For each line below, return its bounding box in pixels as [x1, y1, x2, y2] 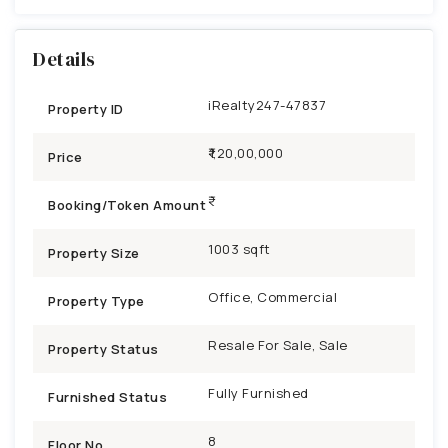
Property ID [48, 99, 124, 118]
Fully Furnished [208, 383, 309, 402]
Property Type [48, 291, 145, 310]
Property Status [48, 339, 159, 358]
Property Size [48, 243, 140, 262]
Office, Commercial [208, 287, 337, 306]
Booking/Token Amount [48, 195, 206, 214]
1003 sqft [208, 239, 271, 258]
